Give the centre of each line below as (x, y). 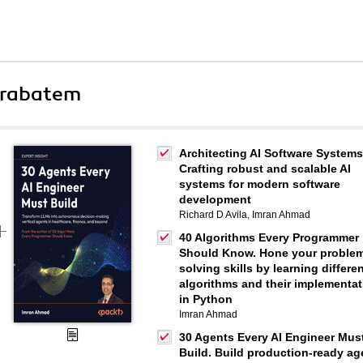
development (215, 199)
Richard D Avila (213, 215)
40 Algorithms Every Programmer (269, 237)
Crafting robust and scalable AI (265, 169)
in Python (206, 299)
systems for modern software (260, 184)
